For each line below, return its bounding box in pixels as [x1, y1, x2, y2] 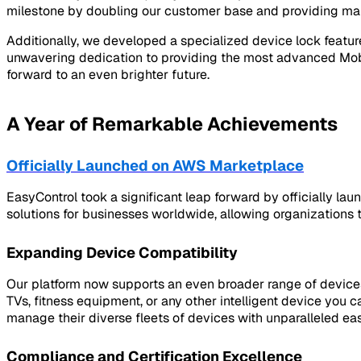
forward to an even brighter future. [6, 65, 210, 83]
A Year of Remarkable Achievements [6, 111, 338, 136]
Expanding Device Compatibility [6, 243, 238, 262]
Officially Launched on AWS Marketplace [6, 156, 304, 176]
